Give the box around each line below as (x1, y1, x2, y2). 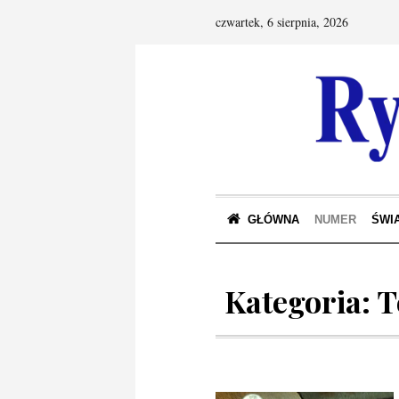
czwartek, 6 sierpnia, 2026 (216, 13, 348, 30)
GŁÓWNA (248, 213, 299, 226)
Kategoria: (224, 281, 377, 322)
